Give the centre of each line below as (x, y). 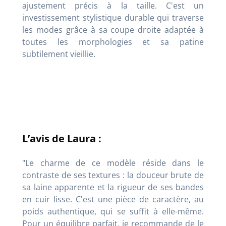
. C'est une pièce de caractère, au (137, 199)
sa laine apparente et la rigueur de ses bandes (113, 187)
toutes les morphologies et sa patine (113, 42)
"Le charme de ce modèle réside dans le (113, 163)
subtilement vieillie (58, 54)
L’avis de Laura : (62, 138)
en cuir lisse (46, 199)
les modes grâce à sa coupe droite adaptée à (113, 30)
